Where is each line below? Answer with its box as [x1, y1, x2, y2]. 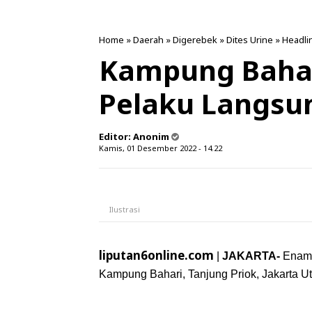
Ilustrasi [109, 204, 142, 214]
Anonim [133, 130, 169, 143]
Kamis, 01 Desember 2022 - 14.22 [99, 143, 222, 153]
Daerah [133, 33, 164, 46]
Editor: [99, 130, 133, 143]
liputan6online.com [99, 247, 214, 263]
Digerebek [173, 33, 217, 46]
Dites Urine [226, 33, 273, 46]
